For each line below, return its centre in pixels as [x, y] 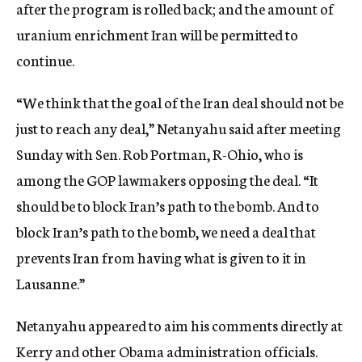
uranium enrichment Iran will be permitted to [157, 34]
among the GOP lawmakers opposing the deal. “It [167, 179]
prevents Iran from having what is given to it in [161, 257]
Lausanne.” [51, 283]
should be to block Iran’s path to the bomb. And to [168, 205]
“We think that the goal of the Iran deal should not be [180, 102]
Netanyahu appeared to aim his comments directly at [179, 325]
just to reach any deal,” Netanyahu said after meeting [179, 128]
